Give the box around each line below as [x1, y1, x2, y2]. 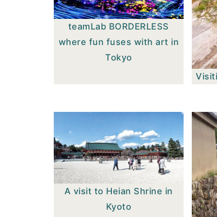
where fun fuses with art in [58, 36, 179, 47]
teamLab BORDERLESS [68, 21, 169, 31]
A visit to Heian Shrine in [64, 186, 173, 197]
